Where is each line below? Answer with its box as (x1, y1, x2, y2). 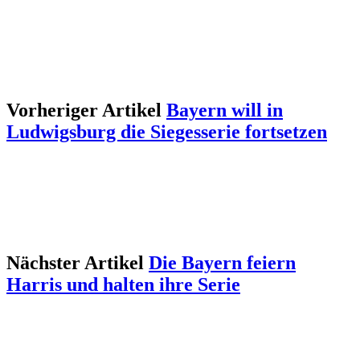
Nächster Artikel (6, 252, 144, 273)
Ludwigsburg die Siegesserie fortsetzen (6, 121, 327, 143)
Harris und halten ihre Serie (6, 273, 240, 295)
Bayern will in (166, 100, 283, 121)
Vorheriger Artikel (6, 100, 162, 121)
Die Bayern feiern (149, 252, 296, 273)
